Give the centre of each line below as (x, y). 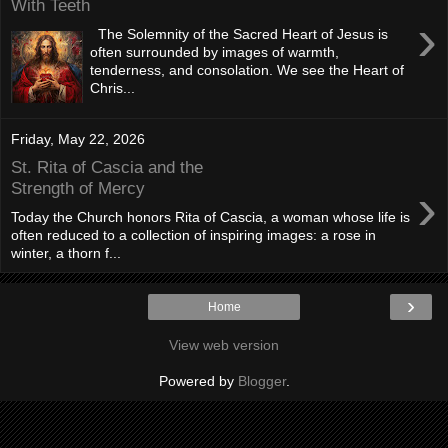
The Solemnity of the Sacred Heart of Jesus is (239, 34)
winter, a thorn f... (66, 253)
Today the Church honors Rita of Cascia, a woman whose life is (210, 217)
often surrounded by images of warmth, (215, 52)
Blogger (261, 381)
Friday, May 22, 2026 (78, 138)
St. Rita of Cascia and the (107, 167)
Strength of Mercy (78, 188)
